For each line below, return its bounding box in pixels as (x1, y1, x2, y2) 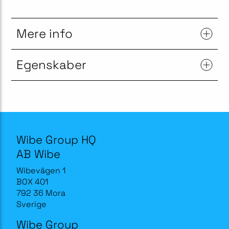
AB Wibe (16, 147, 60, 161)
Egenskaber (16, 57, 86, 73)
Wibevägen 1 (16, 165, 65, 176)
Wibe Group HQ (16, 132, 96, 147)
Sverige (16, 199, 47, 210)
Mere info (16, 26, 73, 41)
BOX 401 (16, 176, 48, 187)
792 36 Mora (16, 188, 65, 198)
